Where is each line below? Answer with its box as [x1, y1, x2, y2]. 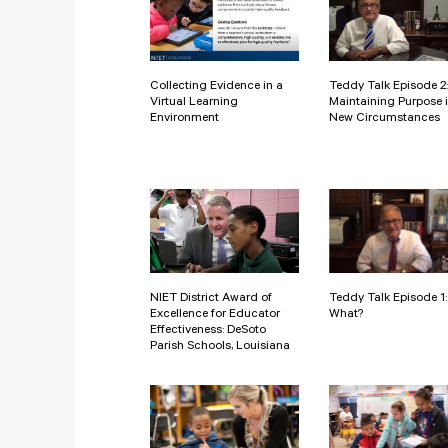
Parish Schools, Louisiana [150, 340, 290, 355]
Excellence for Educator [150, 308, 280, 323]
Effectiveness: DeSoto [150, 324, 266, 339]
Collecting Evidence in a [150, 80, 283, 95]
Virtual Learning [150, 96, 238, 111]
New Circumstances [329, 112, 440, 127]
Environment [150, 112, 219, 127]
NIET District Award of [150, 292, 272, 307]
